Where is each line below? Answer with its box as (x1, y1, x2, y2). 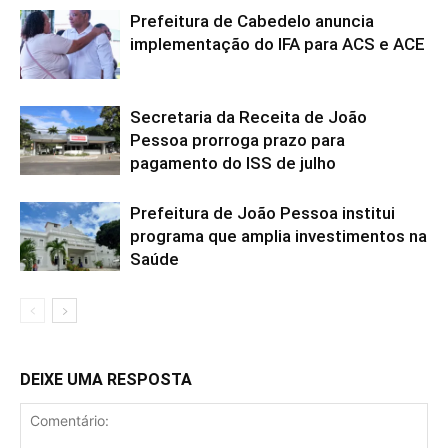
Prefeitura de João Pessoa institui (130, 203, 395, 223)
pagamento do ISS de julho (130, 153, 336, 173)
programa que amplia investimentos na (130, 226, 427, 246)
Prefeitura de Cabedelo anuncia (130, 11, 374, 31)
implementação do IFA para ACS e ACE (130, 34, 425, 54)
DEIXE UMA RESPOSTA (20, 370, 192, 389)
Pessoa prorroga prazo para (130, 130, 345, 150)
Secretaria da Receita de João (130, 107, 367, 127)
